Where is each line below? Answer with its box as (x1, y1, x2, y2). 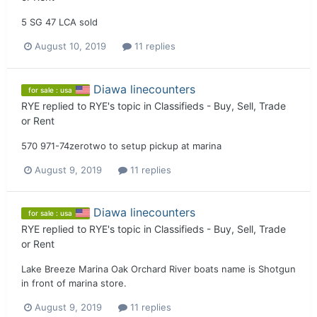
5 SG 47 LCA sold (21, 16, 98, 28)
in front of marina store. (21, 277, 127, 289)
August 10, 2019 (35, 40, 106, 52)
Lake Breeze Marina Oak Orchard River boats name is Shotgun (21, 263, 296, 275)
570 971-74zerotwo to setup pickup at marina (21, 139, 221, 151)
